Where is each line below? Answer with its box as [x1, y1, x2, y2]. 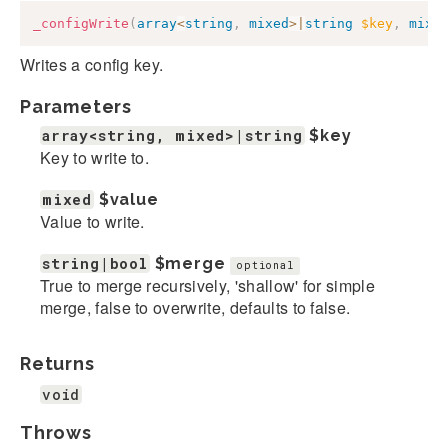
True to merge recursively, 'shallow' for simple [40, 274, 376, 298]
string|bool [42, 254, 148, 274]
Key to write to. [40, 146, 150, 170]
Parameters [20, 96, 132, 118]
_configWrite [33, 15, 129, 31]
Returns [20, 353, 95, 375]
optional [236, 258, 294, 272]
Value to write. [40, 210, 145, 234]
